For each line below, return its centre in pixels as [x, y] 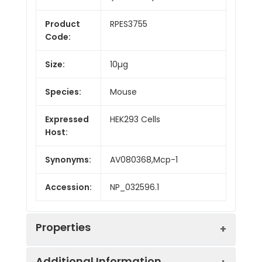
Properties [63, 227]
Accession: [68, 187]
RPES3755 [129, 24]
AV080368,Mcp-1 [144, 159]
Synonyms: [68, 159]
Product [63, 24]
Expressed [67, 119]
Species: [63, 92]
